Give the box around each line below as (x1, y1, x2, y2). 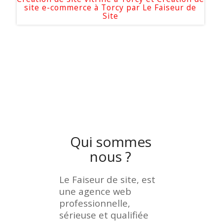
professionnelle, (59, 197, 130, 210)
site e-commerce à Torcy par (24, 2, 143, 13)
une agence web (59, 185, 131, 198)
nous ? (90, 147, 131, 166)
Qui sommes (70, 132, 151, 151)
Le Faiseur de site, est (59, 173, 155, 186)
